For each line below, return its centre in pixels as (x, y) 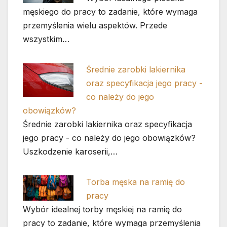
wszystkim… (46, 39)
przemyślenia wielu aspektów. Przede (95, 26)
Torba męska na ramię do (136, 182)
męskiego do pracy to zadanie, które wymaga (110, 12)
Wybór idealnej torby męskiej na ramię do (102, 209)
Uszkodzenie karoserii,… (70, 151)
